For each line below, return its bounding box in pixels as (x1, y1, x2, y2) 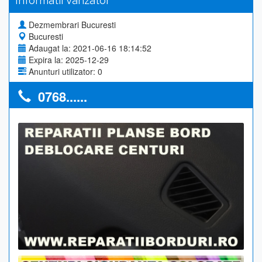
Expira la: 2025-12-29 (29, 54, 109, 65)
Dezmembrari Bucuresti (29, 19, 116, 30)
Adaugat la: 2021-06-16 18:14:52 (29, 42, 151, 54)
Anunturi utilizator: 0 (29, 65, 102, 77)
